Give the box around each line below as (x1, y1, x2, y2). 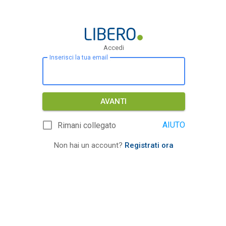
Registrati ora (124, 141, 174, 150)
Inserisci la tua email (49, 54, 108, 61)
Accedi (103, 44, 124, 51)
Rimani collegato (57, 121, 116, 130)
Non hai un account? (53, 141, 125, 150)
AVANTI (100, 97, 127, 106)
